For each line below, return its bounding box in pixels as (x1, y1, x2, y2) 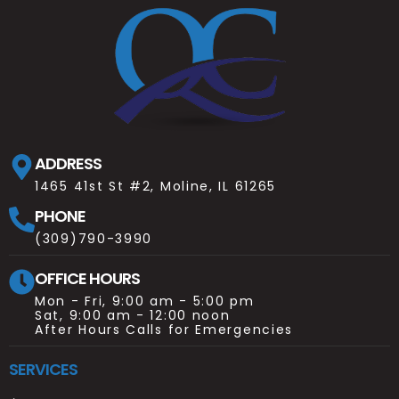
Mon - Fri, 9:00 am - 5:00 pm (35, 291, 255, 310)
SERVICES (9, 357, 77, 380)
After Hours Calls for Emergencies (35, 320, 294, 338)
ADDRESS (35, 151, 102, 175)
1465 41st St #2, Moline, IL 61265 (35, 176, 277, 195)
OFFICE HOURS (35, 266, 140, 289)
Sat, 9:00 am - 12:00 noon (35, 305, 231, 324)
